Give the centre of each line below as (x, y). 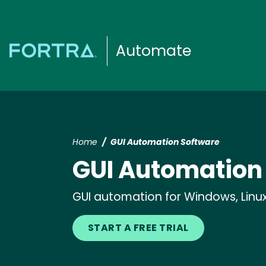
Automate (153, 51)
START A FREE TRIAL (138, 228)
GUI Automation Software (165, 142)
